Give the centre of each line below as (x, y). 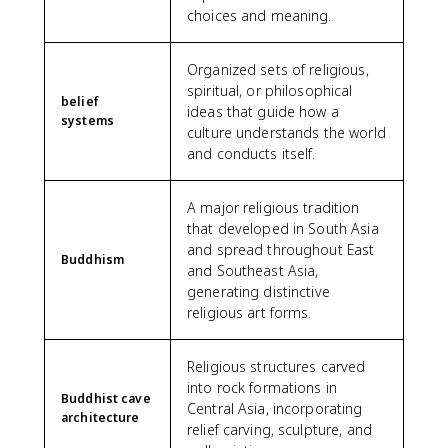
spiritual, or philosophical (270, 90)
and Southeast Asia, (253, 270)
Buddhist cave (106, 398)
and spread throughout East (281, 249)
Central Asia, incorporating (275, 408)
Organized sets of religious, (278, 69)
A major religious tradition (273, 207)
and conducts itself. (251, 153)
